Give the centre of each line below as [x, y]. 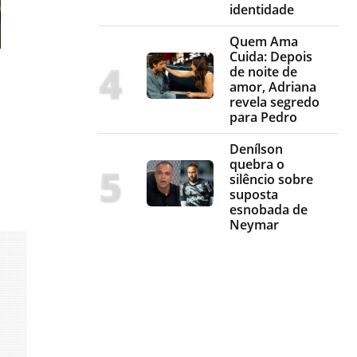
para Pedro [263, 118]
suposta [254, 195]
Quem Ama [264, 42]
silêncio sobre [271, 180]
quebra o [257, 165]
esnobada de [269, 210]
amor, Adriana [273, 87]
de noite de [263, 72]
